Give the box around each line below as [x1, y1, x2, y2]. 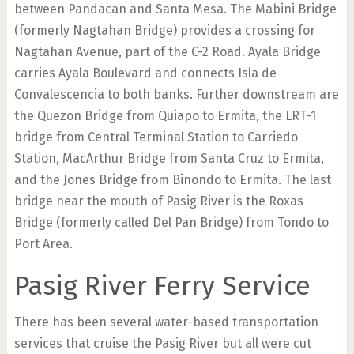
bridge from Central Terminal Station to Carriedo [13, 130, 298, 145]
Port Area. [13, 236, 73, 251]
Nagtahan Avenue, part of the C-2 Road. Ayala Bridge [13, 44, 321, 59]
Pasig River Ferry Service [13, 269, 311, 302]
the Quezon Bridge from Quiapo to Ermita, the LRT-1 [13, 108, 316, 123]
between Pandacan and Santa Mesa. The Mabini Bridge [13, 2, 337, 17]
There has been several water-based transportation [13, 314, 318, 330]
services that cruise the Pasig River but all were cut [13, 336, 311, 351]
